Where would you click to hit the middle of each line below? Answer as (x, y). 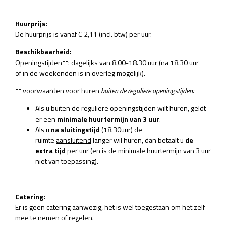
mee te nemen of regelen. (54, 217)
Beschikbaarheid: (43, 51)
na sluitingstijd (76, 129)
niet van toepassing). (67, 161)
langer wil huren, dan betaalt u (138, 140)
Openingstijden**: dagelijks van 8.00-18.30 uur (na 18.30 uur (107, 62)
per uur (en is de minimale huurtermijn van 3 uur (138, 150)
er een (46, 119)
